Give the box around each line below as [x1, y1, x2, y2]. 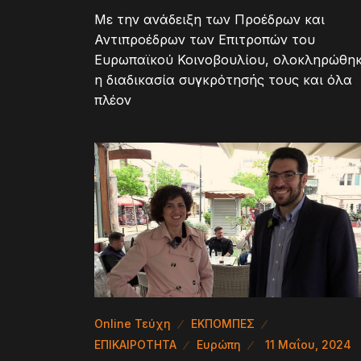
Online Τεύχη [94, 316, 171, 330]
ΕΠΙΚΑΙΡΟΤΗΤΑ [94, 337, 176, 351]
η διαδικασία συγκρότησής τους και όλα [94, 71, 352, 88]
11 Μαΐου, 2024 [265, 337, 351, 351]
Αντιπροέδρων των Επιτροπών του [94, 31, 315, 48]
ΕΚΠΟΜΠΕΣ [191, 316, 255, 330]
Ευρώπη [197, 337, 241, 351]
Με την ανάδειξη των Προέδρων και [94, 10, 325, 27]
